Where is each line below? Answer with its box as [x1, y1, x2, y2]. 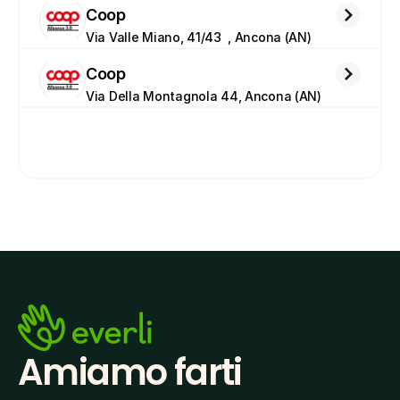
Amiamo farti [18, 347, 242, 398]
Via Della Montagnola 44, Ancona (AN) [86, 88, 321, 104]
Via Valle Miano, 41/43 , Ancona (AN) [86, 29, 312, 45]
